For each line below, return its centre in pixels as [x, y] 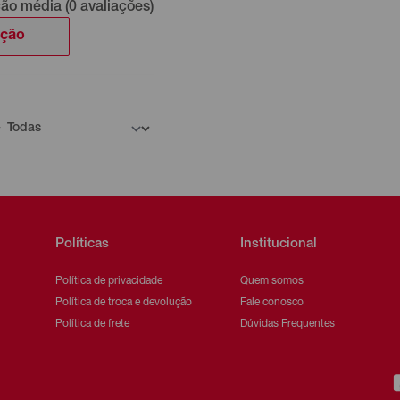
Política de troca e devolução [123, 302]
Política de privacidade [108, 281]
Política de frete [92, 324]
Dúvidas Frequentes [288, 324]
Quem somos [272, 281]
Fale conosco [272, 302]
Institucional [279, 244]
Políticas [82, 244]
